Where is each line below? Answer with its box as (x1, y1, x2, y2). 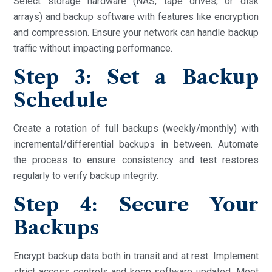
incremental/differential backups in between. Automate (13, 138, 259, 150)
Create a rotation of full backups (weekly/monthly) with (13, 122, 259, 134)
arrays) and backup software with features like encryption (13, 10, 259, 22)
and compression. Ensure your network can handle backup (13, 26, 259, 38)
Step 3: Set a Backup (13, 64, 259, 89)
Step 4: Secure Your (13, 192, 259, 216)
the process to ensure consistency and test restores (13, 154, 259, 166)
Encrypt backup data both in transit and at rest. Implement (13, 250, 259, 262)
